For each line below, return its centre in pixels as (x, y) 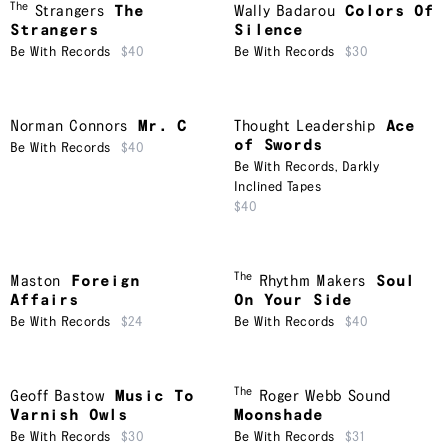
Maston (35, 282)
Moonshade (278, 416)
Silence (268, 31)
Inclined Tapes (278, 187)
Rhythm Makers (312, 282)
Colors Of (389, 12)
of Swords (278, 146)
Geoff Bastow (57, 397)
